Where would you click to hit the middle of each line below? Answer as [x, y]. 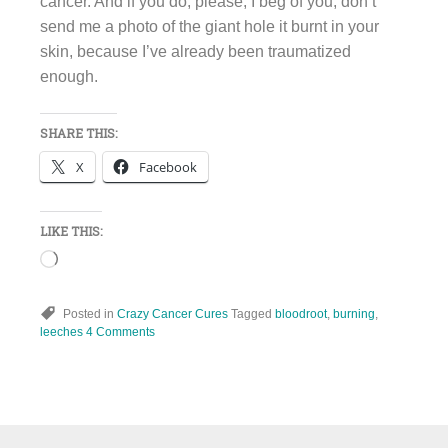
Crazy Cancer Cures [172, 313]
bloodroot [301, 313]
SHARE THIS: [78, 132]
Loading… [94, 260]
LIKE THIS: [71, 230]
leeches [61, 331]
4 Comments [120, 331]
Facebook [168, 166]
